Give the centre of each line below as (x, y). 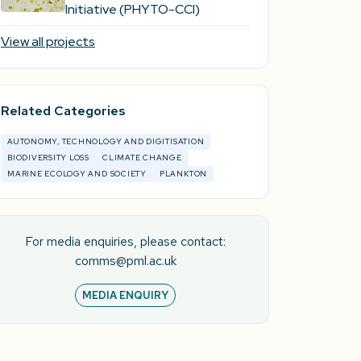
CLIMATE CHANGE (142, 157)
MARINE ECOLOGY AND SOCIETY (77, 173)
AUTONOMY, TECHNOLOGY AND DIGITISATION (106, 141)
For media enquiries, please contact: (126, 241)
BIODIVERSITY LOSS (48, 157)
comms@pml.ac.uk (125, 260)
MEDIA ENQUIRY (126, 295)
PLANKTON (183, 173)
